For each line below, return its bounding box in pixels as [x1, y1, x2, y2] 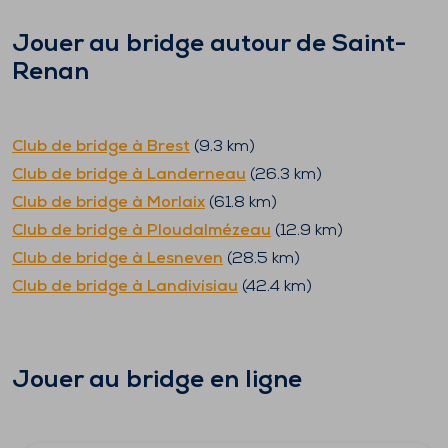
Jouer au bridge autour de [12, 33, 332, 57]
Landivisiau [147, 279, 238, 295]
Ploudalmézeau [147, 223, 271, 239]
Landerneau [147, 167, 246, 183]
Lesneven [147, 251, 223, 267]
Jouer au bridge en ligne [12, 369, 302, 393]
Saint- [332, 33, 406, 57]
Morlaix [147, 195, 205, 211]
